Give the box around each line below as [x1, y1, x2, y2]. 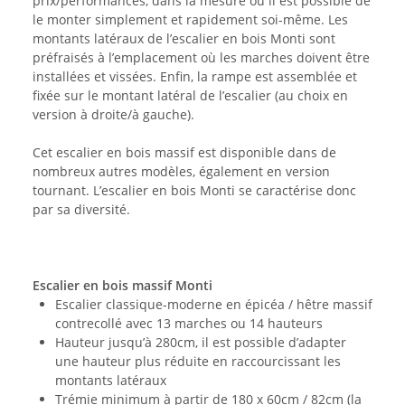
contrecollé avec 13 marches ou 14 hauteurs [55, 314, 323, 332]
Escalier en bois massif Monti [33, 276, 212, 294]
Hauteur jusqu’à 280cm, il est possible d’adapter [55, 333, 346, 351]
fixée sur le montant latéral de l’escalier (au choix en [33, 86, 348, 104]
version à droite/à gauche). [33, 105, 194, 123]
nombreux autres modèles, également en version [33, 162, 330, 180]
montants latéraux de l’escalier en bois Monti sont [33, 29, 335, 47]
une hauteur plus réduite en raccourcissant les [55, 352, 341, 370]
